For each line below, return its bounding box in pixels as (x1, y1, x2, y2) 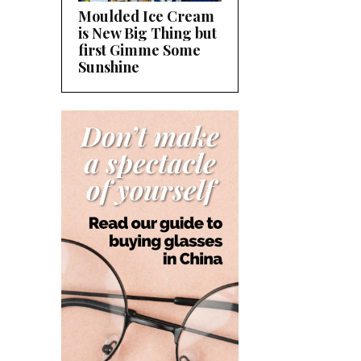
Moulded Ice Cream (78, 6, 214, 26)
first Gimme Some (78, 39, 201, 60)
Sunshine (78, 56, 139, 77)
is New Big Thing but (78, 23, 217, 43)
